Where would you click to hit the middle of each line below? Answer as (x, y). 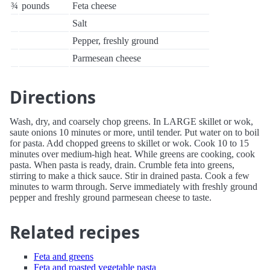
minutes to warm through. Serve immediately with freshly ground (133, 187)
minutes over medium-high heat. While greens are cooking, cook (132, 154)
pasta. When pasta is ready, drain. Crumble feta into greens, (122, 165)
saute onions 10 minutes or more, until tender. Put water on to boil (134, 132)
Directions (53, 97)
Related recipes (75, 232)
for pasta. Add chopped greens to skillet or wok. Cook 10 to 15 (129, 143)
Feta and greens (64, 256)
